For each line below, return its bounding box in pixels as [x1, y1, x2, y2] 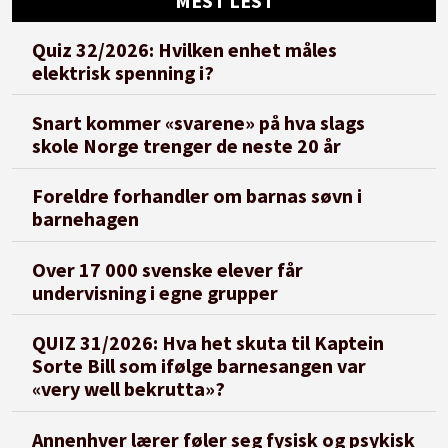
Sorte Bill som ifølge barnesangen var [32, 353, 367, 379]
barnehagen [32, 206, 140, 232]
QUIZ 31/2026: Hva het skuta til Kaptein [32, 330, 385, 356]
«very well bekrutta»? [32, 376, 226, 402]
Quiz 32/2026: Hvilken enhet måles [32, 36, 338, 62]
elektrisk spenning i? [32, 59, 215, 85]
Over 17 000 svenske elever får [32, 256, 304, 282]
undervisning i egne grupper [32, 279, 279, 305]
